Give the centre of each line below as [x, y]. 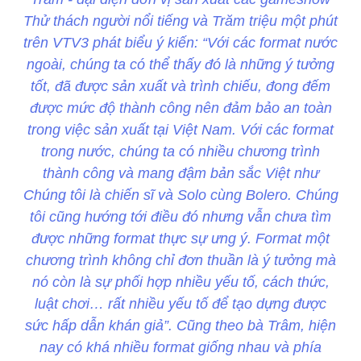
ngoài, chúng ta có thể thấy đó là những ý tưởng [180, 65]
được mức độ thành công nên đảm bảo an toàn [180, 108]
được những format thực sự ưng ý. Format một [180, 239]
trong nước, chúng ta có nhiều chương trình [180, 152]
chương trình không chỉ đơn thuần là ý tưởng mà [180, 261]
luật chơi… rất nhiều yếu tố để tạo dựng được [180, 304]
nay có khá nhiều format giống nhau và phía [180, 348]
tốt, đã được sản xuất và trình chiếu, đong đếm [180, 87]
